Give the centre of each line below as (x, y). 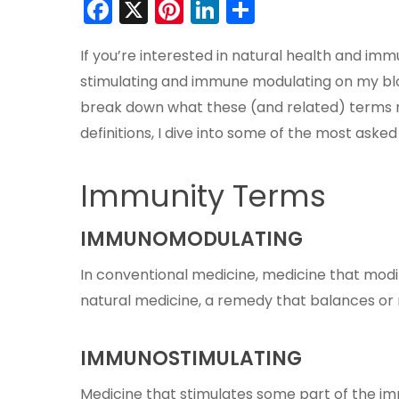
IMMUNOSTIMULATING (191, 358)
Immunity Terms (203, 196)
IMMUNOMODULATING (191, 239)
